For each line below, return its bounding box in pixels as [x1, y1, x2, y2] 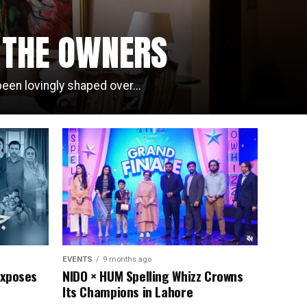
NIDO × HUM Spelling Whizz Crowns [62, 266, 243, 286]
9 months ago [103, 255, 151, 264]
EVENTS [62, 255, 93, 264]
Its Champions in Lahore [62, 282, 193, 302]
